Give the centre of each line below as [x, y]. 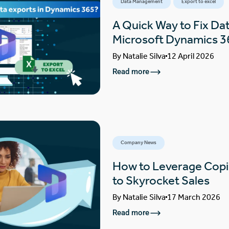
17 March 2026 [193, 197]
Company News [138, 142]
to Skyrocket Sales [161, 180]
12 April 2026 [190, 56]
